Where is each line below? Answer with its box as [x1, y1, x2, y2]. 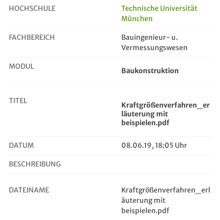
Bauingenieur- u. [121, 33, 178, 42]
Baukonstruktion [121, 66, 179, 75]
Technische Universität [121, 4, 198, 13]
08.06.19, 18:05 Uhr [121, 141, 188, 150]
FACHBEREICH [9, 33, 55, 42]
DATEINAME [9, 186, 49, 194]
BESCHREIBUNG [9, 160, 61, 168]
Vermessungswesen [121, 43, 188, 52]
